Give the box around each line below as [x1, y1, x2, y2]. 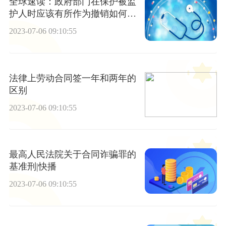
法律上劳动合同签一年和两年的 [9, 73, 136, 83]
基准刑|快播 [9, 161, 56, 172]
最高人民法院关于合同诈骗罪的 [9, 149, 136, 160]
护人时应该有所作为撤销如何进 [9, 9, 136, 19]
